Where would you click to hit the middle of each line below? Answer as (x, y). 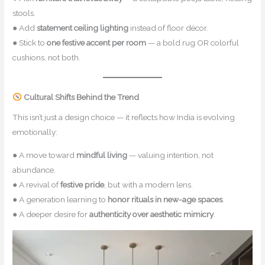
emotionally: (35, 132)
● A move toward (45, 155)
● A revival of (37, 185)
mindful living (102, 155)
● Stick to (30, 42)
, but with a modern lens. (149, 185)
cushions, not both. (47, 57)
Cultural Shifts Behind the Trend (81, 97)
